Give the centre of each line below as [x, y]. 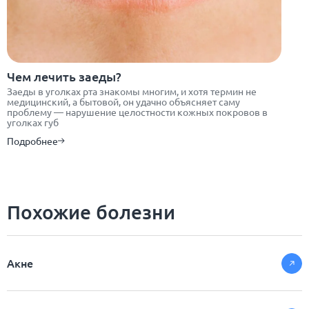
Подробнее [32, 141]
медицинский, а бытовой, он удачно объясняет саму [123, 102]
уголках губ [33, 122]
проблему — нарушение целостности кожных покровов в [137, 112]
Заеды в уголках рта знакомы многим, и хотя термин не [132, 91]
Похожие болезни [91, 212]
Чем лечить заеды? [64, 77]
